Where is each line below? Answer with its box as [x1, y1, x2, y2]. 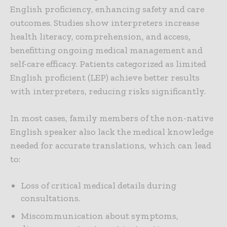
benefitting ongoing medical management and [10, 45, 203, 56]
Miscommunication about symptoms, [21, 210, 178, 222]
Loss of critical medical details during [21, 180, 176, 192]
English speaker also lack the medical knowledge [10, 126, 213, 138]
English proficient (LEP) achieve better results [10, 72, 200, 84]
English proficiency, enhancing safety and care [10, 4, 204, 15]
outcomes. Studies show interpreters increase [10, 17, 199, 29]
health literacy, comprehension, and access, [10, 31, 191, 43]
